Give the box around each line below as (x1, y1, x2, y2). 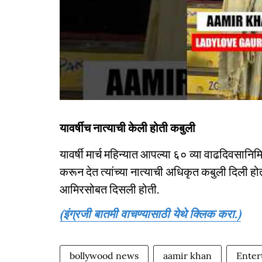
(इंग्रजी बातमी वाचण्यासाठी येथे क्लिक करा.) (60, 206, 241, 221)
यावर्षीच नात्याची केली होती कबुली (60, 120, 195, 135)
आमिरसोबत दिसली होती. (60, 181, 159, 196)
